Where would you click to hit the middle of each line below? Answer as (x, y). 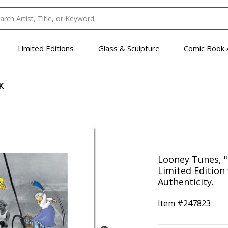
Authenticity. (186, 182)
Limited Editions (46, 48)
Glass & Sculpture (129, 48)
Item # (170, 203)
